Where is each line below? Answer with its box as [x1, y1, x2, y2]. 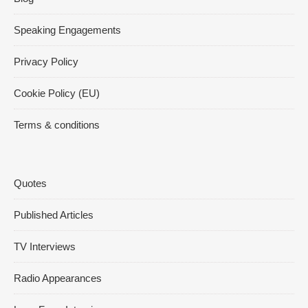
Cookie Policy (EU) [14, 87, 100, 99]
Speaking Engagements [14, 24, 121, 36]
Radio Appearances [14, 272, 102, 284]
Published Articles [14, 209, 93, 221]
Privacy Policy [14, 56, 78, 67]
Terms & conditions [14, 119, 100, 131]
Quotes [14, 177, 47, 189]
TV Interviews [14, 241, 76, 252]
